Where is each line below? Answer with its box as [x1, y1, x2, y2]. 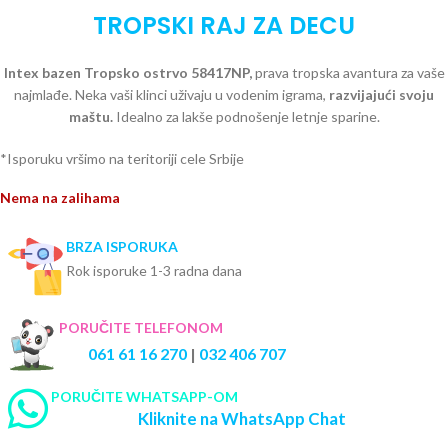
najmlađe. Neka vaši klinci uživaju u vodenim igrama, [14, 86, 326, 104]
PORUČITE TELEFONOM [59, 319, 223, 337]
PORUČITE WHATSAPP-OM [51, 388, 238, 406]
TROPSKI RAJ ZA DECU [93, 9, 355, 43]
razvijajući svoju [326, 86, 434, 104]
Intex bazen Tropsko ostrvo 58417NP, [3, 64, 252, 82]
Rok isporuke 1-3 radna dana [66, 262, 242, 280]
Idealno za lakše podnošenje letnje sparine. [112, 108, 380, 126]
